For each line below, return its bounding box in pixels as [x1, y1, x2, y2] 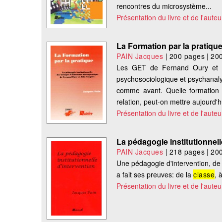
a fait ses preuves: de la [116, 169, 194, 180]
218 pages [169, 147, 205, 157]
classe [193, 169, 215, 180]
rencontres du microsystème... [116, 1, 212, 11]
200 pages [169, 51, 205, 61]
